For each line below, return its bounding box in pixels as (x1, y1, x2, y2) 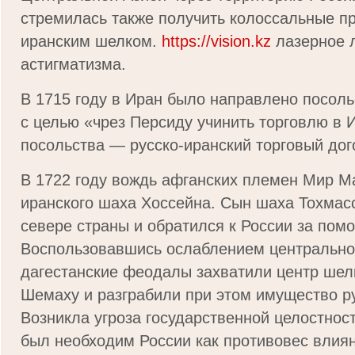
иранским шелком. (21, 32, 162, 50)
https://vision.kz (162, 32, 271, 50)
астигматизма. (21, 55, 126, 73)
